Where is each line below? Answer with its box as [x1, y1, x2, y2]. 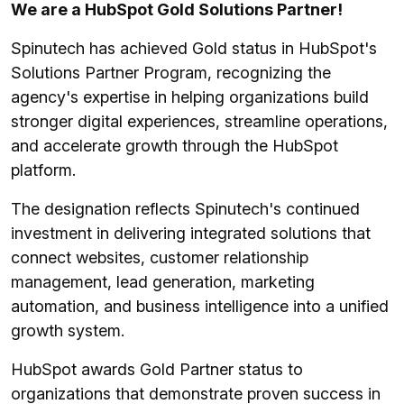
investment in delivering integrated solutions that [11, 224, 371, 243]
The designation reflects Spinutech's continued [11, 199, 360, 219]
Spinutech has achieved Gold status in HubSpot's [11, 39, 377, 59]
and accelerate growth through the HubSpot [11, 136, 338, 156]
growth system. [11, 321, 124, 341]
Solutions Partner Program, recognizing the [11, 63, 331, 83]
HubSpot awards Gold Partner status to [11, 360, 303, 380]
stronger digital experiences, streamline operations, [11, 112, 388, 132]
